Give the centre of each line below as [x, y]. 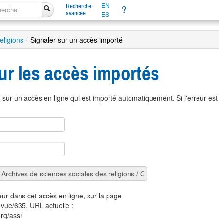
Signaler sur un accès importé [77, 40]
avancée [76, 13]
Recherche [78, 6]
